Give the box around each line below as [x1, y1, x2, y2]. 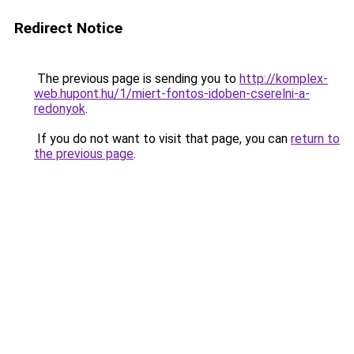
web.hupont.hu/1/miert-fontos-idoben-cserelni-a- [34, 86, 310, 101]
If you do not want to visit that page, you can [34, 131, 291, 146]
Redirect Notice [14, 19, 122, 37]
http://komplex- [239, 71, 328, 86]
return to [291, 131, 340, 146]
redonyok [34, 101, 85, 116]
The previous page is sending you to [34, 71, 239, 86]
